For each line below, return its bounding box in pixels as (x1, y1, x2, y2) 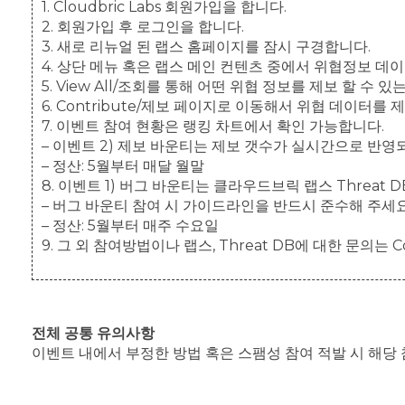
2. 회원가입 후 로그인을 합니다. (42, 17, 244, 35)
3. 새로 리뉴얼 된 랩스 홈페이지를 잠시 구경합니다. (42, 37, 371, 55)
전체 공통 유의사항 (32, 324, 155, 342)
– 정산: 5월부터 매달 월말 (42, 156, 204, 174)
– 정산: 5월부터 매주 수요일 (42, 216, 219, 234)
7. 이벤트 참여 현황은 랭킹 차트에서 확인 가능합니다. (42, 117, 384, 135)
